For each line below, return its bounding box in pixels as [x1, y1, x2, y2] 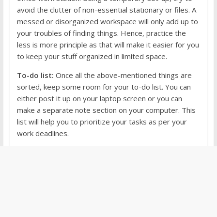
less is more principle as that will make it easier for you [16, 40, 199, 50]
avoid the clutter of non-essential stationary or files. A [16, 5, 196, 15]
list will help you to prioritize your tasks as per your [16, 117, 187, 127]
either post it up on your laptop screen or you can [16, 93, 182, 104]
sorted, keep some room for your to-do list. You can [16, 82, 191, 92]
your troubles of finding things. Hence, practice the [16, 28, 186, 38]
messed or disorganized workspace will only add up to [16, 16, 198, 27]
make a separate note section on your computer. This [16, 105, 196, 115]
